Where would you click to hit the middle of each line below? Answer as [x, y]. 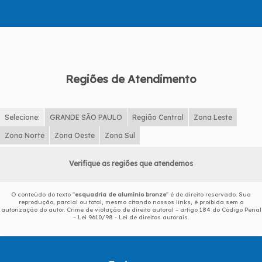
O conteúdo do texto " [43, 195]
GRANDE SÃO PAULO [86, 118]
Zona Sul [120, 136]
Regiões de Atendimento [131, 79]
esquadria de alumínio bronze [120, 195]
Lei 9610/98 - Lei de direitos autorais [133, 218]
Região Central [158, 118]
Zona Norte [25, 136]
